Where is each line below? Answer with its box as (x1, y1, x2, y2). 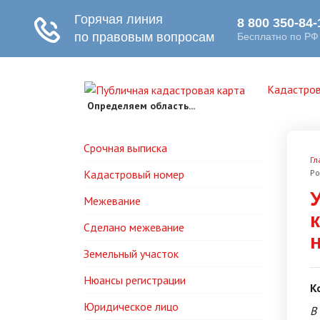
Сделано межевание (84, 220, 184, 234)
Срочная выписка (84, 141, 167, 155)
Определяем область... (87, 99, 195, 112)
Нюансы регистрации (84, 273, 186, 287)
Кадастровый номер (84, 167, 184, 181)
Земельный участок (84, 246, 179, 261)
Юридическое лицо (84, 299, 179, 314)
